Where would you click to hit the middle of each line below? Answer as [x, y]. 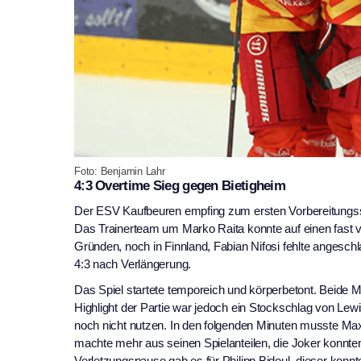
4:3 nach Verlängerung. [133, 264]
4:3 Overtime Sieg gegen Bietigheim [180, 186]
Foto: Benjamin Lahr [120, 172]
